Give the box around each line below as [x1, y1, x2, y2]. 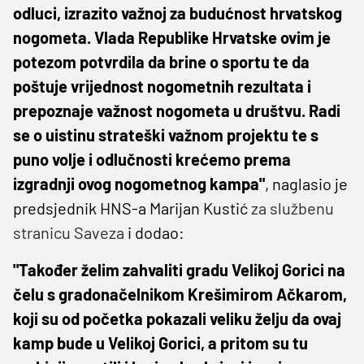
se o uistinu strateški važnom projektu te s [13, 124, 318, 145]
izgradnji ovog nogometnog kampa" [13, 173, 265, 193]
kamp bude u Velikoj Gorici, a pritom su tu [13, 332, 308, 353]
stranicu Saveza [13, 222, 124, 242]
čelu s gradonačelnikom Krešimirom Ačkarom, [13, 284, 347, 304]
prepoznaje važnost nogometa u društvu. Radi [13, 100, 340, 120]
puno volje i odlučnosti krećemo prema [13, 149, 291, 169]
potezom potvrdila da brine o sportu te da [13, 51, 310, 71]
